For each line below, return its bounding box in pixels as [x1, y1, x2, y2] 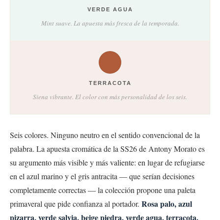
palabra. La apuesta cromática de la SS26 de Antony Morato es [10, 143, 205, 154]
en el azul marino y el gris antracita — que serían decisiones [10, 170, 194, 181]
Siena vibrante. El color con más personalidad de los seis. [33, 92, 187, 101]
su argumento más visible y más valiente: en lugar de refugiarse [10, 157, 205, 167]
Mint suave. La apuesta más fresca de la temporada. [41, 18, 179, 27]
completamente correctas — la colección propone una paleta [10, 184, 195, 195]
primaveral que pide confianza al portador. [10, 198, 141, 209]
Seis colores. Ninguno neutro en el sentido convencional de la [10, 129, 200, 140]
